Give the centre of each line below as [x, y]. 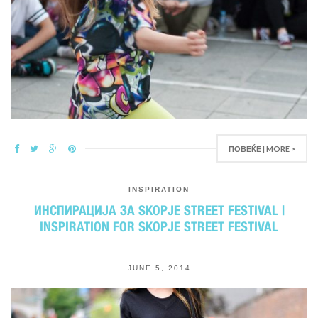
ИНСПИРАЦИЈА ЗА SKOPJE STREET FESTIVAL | [159, 210]
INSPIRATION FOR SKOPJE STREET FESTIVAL [159, 226]
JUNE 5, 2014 [159, 268]
